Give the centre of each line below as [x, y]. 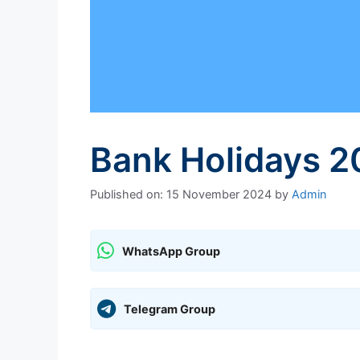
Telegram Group [170, 309]
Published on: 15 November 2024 [181, 194]
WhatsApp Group [171, 251]
